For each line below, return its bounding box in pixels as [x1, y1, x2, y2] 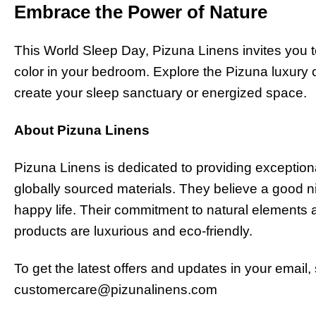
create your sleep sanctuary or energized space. [14, 85, 307, 101]
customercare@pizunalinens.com [14, 281, 217, 297]
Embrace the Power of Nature [14, 1, 267, 23]
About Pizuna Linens [14, 122, 150, 138]
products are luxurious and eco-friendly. [14, 223, 253, 238]
